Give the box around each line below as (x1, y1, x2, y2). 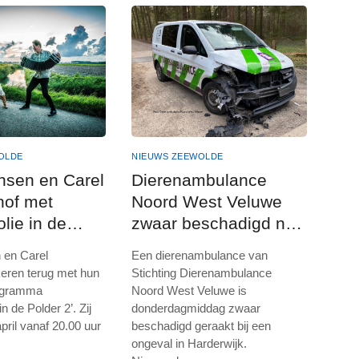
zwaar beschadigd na (131, 213, 296, 232)
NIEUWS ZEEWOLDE (131, 151, 224, 161)
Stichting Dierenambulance (131, 265, 272, 280)
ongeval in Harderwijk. (131, 336, 248, 350)
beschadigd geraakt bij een (131, 318, 272, 333)
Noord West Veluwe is (131, 283, 248, 297)
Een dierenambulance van (131, 248, 268, 262)
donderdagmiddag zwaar (131, 301, 261, 315)
